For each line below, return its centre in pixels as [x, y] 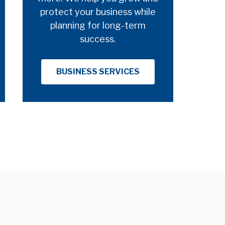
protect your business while [98, 12]
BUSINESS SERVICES [98, 71]
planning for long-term [98, 25]
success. [98, 39]
